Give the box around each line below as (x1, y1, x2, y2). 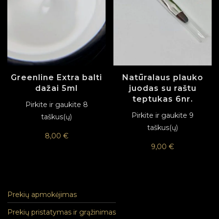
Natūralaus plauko (122, 73, 203, 83)
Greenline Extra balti (11, 73, 102, 83)
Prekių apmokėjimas (7, 190, 77, 199)
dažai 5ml (35, 84, 78, 93)
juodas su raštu (129, 84, 197, 93)
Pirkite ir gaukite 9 (131, 111, 194, 120)
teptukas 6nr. (132, 94, 193, 104)
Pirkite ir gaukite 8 (25, 100, 88, 109)
